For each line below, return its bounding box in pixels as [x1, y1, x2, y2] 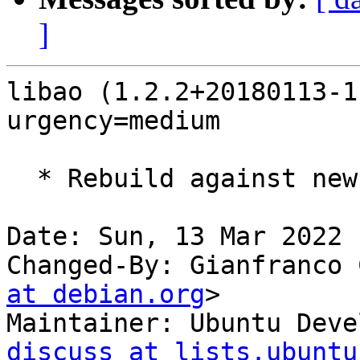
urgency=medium [6, 106, 220, 136]
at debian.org [6, 280, 205, 309]
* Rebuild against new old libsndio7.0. [6, 164, 37, 194]
